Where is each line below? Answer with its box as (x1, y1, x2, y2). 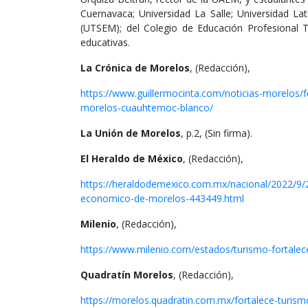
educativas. (80, 36, 130, 49)
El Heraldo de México (80, 152, 183, 166)
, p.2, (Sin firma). (181, 126, 252, 140)
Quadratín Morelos (80, 268, 173, 282)
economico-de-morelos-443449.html (80, 192, 244, 206)
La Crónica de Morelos (80, 61, 190, 75)
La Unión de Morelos (80, 126, 181, 140)
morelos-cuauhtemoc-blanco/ (80, 101, 213, 115)
